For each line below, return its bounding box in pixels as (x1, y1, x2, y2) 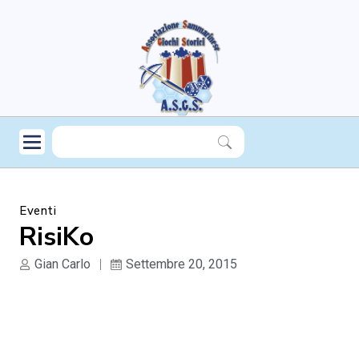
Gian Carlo (34, 256, 91, 272)
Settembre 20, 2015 (126, 256, 237, 272)
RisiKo (19, 219, 94, 254)
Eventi (19, 202, 56, 219)
